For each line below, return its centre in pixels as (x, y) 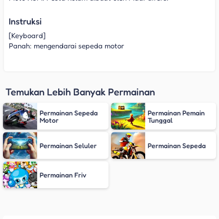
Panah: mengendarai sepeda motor (66, 45)
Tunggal (160, 120)
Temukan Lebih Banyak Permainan (80, 92)
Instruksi (25, 21)
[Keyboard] (27, 35)
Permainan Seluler (68, 146)
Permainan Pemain (176, 112)
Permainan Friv (63, 175)
